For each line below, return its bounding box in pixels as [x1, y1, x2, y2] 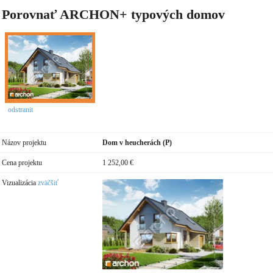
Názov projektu [1, 138, 46, 147]
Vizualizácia [1, 178, 38, 187]
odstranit [7, 105, 33, 114]
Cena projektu [1, 158, 42, 167]
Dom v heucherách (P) [102, 138, 172, 147]
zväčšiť [37, 178, 58, 187]
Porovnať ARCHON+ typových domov [1, 7, 225, 22]
